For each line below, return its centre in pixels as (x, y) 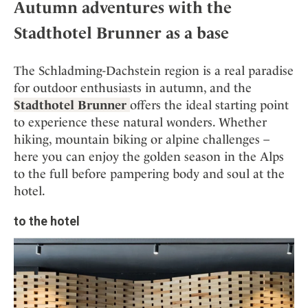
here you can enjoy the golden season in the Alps (149, 157)
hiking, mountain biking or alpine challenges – (142, 140)
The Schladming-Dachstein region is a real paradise (154, 71)
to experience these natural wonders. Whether (140, 122)
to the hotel (47, 221)
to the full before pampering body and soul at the (149, 174)
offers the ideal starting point (209, 105)
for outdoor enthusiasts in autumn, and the (133, 88)
